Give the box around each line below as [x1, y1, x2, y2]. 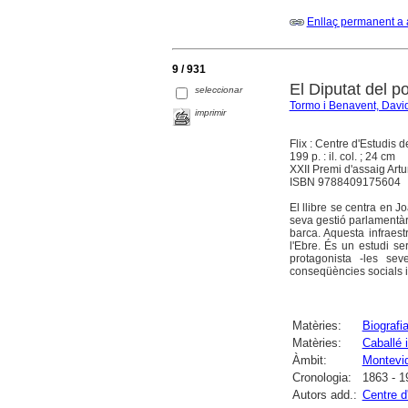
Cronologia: [291, 370, 352, 384]
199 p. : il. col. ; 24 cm [289, 149, 395, 163]
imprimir [195, 107, 227, 117]
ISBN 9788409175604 [289, 175, 401, 189]
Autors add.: [291, 387, 357, 402]
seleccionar [195, 84, 243, 95]
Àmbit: [291, 352, 327, 367]
